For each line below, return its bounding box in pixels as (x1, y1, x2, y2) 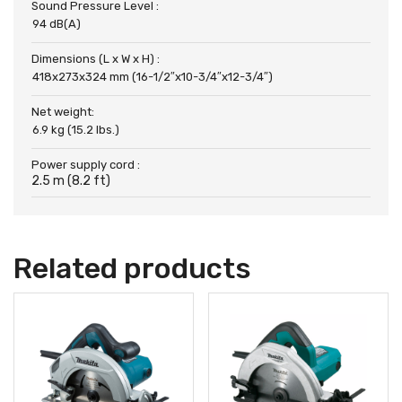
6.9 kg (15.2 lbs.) (32, 122, 119, 136)
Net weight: (31, 104, 94, 118)
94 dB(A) (32, 16, 81, 31)
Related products (13, 250, 251, 285)
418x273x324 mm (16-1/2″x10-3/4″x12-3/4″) (32, 69, 273, 83)
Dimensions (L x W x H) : (31, 51, 160, 66)
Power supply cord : (31, 157, 140, 171)
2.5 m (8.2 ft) (31, 172, 110, 188)
